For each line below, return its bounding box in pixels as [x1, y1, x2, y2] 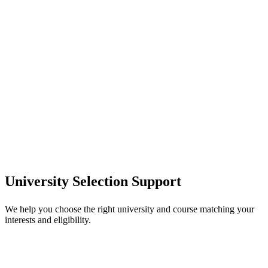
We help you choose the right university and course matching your [5, 203, 254, 214]
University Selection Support [5, 173, 181, 189]
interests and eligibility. [5, 214, 91, 225]
